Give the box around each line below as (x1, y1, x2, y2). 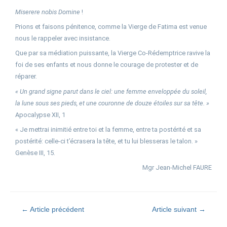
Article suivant (152, 206, 199, 214)
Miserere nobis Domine (15, 8, 80, 16)
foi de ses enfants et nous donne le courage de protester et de (15, 61, 198, 69)
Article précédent (28, 206, 85, 214)
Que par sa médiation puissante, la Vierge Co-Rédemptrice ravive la (15, 49, 210, 57)
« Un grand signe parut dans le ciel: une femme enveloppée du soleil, (15, 87, 207, 95)
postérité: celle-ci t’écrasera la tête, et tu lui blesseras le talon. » (15, 137, 198, 145)
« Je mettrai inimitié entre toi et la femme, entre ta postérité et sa (15, 126, 201, 134)
